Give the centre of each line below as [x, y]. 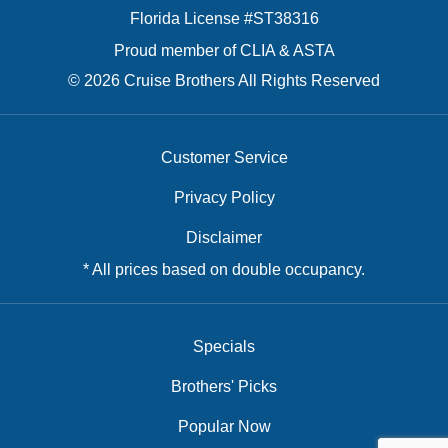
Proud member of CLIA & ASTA [224, 51]
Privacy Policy [224, 198]
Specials [224, 347]
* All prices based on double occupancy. [224, 270]
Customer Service [224, 158]
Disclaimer [224, 238]
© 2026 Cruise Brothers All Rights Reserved [224, 81]
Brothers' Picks [224, 387]
